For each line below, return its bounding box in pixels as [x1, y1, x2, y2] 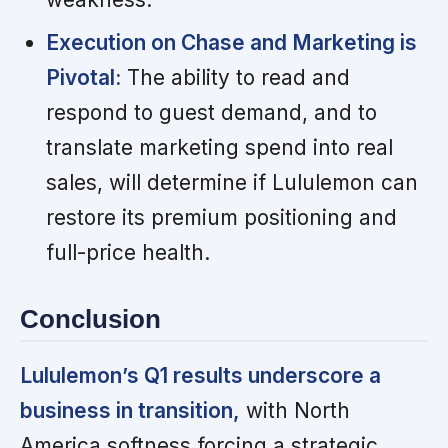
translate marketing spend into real [45, 134, 393, 160]
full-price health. [45, 239, 210, 265]
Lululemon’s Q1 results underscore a [20, 363, 381, 389]
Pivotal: [45, 64, 121, 90]
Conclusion [20, 304, 161, 333]
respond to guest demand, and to [45, 99, 377, 125]
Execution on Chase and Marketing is [45, 29, 417, 55]
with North [240, 398, 350, 424]
